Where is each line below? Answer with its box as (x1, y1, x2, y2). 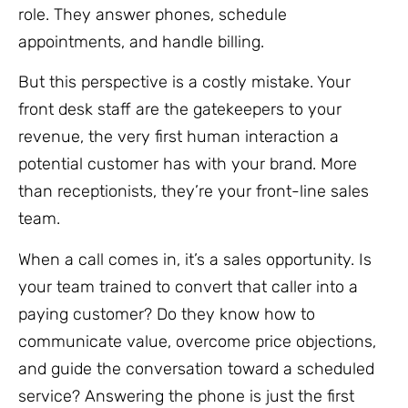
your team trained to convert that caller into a (18, 276, 358, 297)
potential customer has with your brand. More (18, 154, 357, 175)
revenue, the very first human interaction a (18, 127, 339, 148)
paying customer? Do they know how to (18, 303, 315, 324)
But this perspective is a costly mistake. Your (18, 72, 351, 93)
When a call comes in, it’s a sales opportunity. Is (18, 249, 372, 270)
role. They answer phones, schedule (18, 4, 287, 25)
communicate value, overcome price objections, (18, 331, 376, 352)
